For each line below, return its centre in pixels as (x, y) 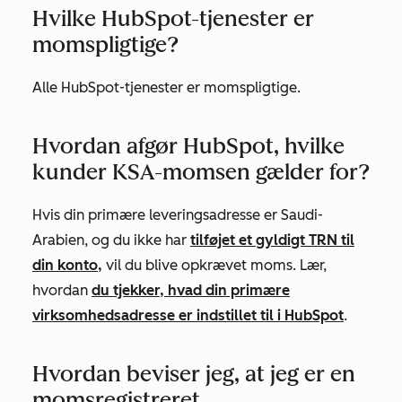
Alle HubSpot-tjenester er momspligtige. (166, 87)
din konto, (67, 265)
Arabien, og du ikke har (111, 240)
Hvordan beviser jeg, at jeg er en (194, 374)
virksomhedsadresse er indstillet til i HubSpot (188, 315)
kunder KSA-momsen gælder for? (201, 172)
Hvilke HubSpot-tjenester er (173, 18)
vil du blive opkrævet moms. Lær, (214, 265)
